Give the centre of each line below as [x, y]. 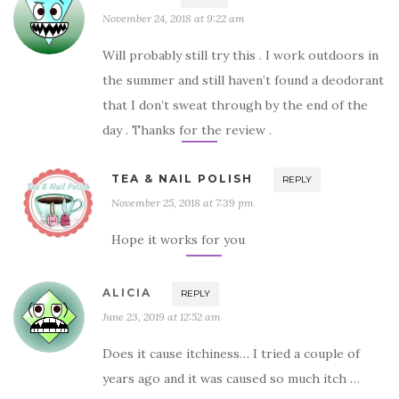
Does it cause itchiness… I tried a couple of [231, 353]
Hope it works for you [178, 239]
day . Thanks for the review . [187, 130]
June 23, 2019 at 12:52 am [162, 316]
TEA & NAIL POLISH [182, 178]
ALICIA [127, 292]
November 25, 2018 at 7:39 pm [183, 202]
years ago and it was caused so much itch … [231, 378]
